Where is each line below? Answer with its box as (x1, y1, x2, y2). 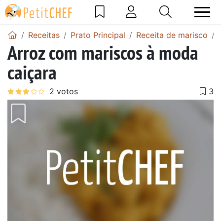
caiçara (7, 59, 57, 85)
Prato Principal (71, 30, 125, 40)
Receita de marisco (136, 30, 208, 40)
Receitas (28, 30, 60, 40)
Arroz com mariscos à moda (7, 39, 198, 65)
